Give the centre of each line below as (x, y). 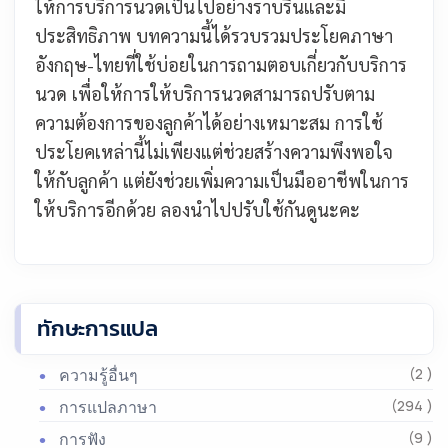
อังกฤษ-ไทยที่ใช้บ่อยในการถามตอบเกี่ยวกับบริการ (221, 64)
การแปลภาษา (108, 407)
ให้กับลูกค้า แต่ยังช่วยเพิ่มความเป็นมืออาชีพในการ (222, 180)
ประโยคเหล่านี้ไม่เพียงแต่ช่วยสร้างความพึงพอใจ (214, 151)
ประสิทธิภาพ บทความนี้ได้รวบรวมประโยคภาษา (214, 35)
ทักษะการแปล (97, 328)
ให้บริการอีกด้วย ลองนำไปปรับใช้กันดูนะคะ (197, 209)
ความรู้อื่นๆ (98, 375)
